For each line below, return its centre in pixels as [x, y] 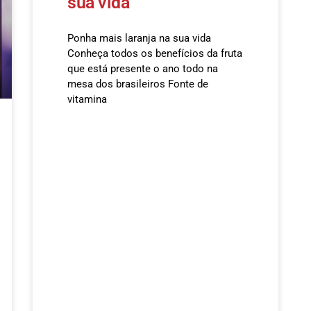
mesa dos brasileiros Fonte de [138, 84]
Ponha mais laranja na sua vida [140, 38]
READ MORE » [94, 140]
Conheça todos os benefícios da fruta [155, 53]
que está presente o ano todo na [143, 69]
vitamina [87, 99]
